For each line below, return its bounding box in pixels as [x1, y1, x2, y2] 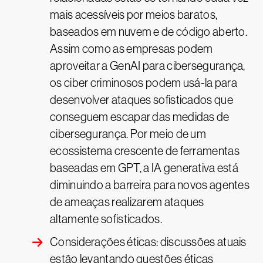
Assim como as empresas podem [50, 42, 213, 56]
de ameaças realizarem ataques [50, 195, 204, 209]
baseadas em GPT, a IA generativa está [50, 161, 239, 175]
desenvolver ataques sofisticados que [50, 93, 233, 107]
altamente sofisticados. [50, 213, 162, 226]
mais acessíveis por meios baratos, [50, 8, 218, 22]
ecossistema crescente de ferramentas [50, 144, 240, 158]
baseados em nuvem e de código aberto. [50, 25, 248, 39]
